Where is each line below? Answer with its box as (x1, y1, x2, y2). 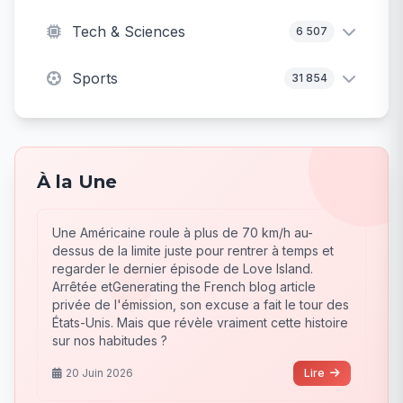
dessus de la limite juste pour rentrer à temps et (52, 243, 334, 259)
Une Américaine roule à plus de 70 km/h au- (52, 225, 313, 241)
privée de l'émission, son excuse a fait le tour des (52, 297, 349, 313)
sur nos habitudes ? (52, 333, 167, 349)
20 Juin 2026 (66, 366, 133, 381)
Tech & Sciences (72, 22, 185, 41)
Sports (72, 69, 118, 88)
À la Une (37, 171, 117, 193)
